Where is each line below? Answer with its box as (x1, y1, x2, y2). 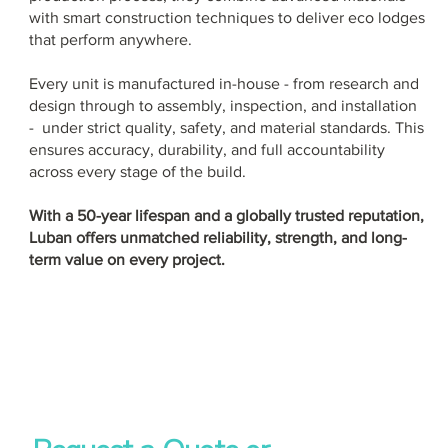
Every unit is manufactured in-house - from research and (28, 75, 419, 93)
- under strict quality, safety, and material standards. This (28, 119, 424, 137)
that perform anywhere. (28, 31, 192, 49)
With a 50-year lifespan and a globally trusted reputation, (28, 207, 424, 225)
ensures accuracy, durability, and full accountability (28, 141, 385, 159)
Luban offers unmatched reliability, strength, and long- (28, 229, 407, 247)
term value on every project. (28, 251, 225, 269)
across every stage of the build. (28, 163, 246, 181)
